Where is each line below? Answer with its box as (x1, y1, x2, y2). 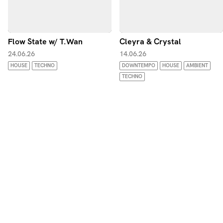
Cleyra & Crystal (119, 36, 181, 47)
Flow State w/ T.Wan (8, 36, 83, 47)
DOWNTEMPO (122, 62, 155, 69)
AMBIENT (186, 62, 208, 69)
